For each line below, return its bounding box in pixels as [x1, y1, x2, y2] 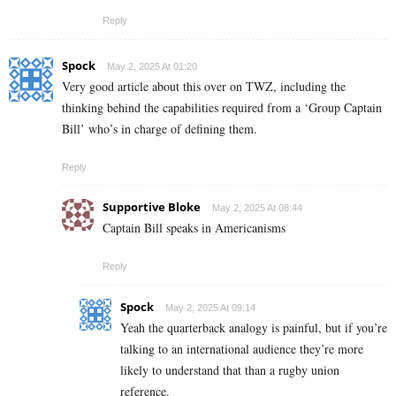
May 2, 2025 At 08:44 [212, 202, 302, 213]
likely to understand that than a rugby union [120, 361, 339, 378]
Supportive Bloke [103, 198, 201, 215]
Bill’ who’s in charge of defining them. [62, 119, 257, 137]
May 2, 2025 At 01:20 [107, 60, 197, 72]
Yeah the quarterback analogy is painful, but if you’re [120, 318, 387, 336]
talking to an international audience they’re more [120, 339, 363, 357]
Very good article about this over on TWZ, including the [62, 77, 346, 95]
